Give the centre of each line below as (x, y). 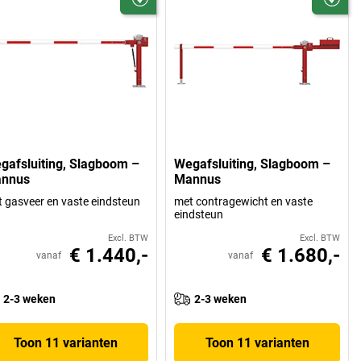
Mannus (198, 179)
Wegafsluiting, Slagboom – (253, 164)
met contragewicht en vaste (244, 201)
